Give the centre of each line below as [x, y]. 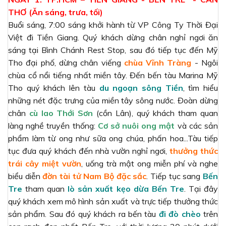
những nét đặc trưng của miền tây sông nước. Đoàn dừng [113, 100]
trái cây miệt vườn [45, 163]
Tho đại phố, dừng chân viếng [66, 62]
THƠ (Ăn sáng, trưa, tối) [55, 12]
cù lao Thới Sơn [61, 113]
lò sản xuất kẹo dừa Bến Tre [126, 188]
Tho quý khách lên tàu [54, 88]
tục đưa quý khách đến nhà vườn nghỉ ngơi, [89, 151]
